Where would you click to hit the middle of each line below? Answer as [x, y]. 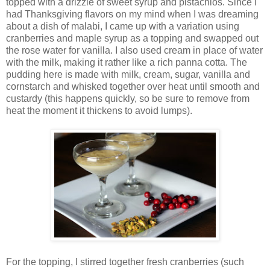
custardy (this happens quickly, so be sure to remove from [128, 98]
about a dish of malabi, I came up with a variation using [123, 26]
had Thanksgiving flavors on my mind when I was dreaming [132, 14]
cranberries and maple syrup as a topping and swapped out [132, 38]
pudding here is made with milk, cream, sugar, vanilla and [128, 74]
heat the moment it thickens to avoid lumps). [99, 110]
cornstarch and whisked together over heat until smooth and [133, 86]
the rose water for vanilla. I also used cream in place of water [134, 50]
